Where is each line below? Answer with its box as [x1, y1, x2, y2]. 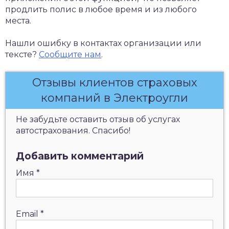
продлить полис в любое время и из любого [5, 5, 197, 14]
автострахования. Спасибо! [16, 126, 130, 135]
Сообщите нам [39, 50, 101, 59]
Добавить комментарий [16, 150, 144, 162]
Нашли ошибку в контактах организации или [5, 38, 201, 48]
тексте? [5, 50, 39, 59]
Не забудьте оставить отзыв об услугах [16, 114, 180, 124]
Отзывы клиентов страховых [32, 76, 197, 89]
